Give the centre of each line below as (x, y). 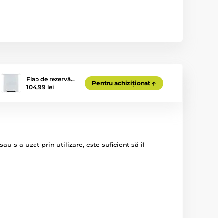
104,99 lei (40, 87)
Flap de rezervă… (51, 79)
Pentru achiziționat (121, 83)
